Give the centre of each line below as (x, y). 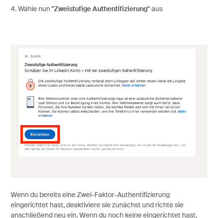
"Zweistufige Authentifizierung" (100, 9)
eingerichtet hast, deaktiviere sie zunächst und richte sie (97, 206)
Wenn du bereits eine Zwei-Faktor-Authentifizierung (90, 195)
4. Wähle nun (31, 9)
